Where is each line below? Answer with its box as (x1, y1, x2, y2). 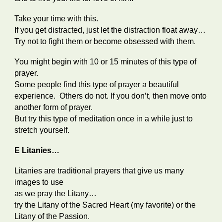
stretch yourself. (14, 126, 70, 134)
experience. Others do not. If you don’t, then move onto (14, 92, 207, 100)
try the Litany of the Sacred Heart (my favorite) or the (14, 201, 196, 209)
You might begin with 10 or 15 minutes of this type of (14, 57, 197, 66)
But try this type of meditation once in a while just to (14, 114, 193, 123)
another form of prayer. (14, 103, 95, 111)
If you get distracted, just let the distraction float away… (14, 26, 206, 34)
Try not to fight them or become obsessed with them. (14, 37, 196, 46)
